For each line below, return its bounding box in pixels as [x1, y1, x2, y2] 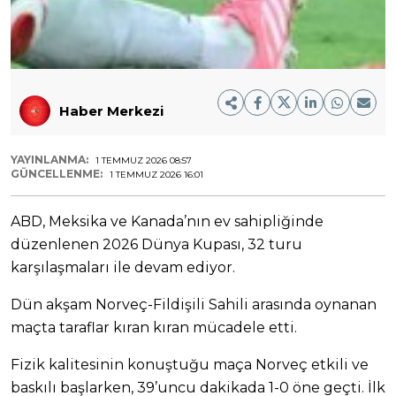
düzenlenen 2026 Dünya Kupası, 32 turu [11, 236, 302, 254]
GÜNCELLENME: [11, 167, 105, 181]
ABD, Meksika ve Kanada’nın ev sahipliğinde [11, 213, 324, 231]
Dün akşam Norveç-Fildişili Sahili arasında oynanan [11, 296, 377, 314]
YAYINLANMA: [11, 153, 91, 167]
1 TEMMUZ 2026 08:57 [95, 155, 192, 167]
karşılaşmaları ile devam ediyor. [11, 259, 235, 277]
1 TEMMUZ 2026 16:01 [110, 169, 203, 181]
